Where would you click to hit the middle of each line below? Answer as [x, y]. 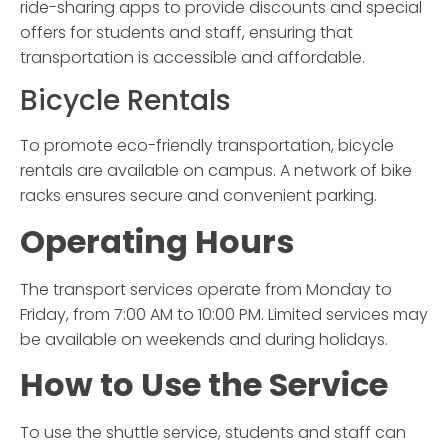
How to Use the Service [204, 384]
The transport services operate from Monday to [206, 289]
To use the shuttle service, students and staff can [213, 432]
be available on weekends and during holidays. [204, 339]
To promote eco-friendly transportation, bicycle [207, 146]
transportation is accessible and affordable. [192, 57]
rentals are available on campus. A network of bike [216, 171]
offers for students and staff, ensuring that [186, 32]
